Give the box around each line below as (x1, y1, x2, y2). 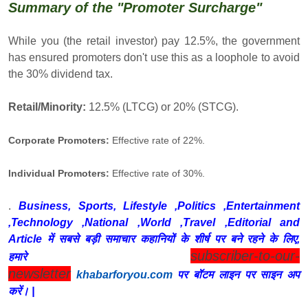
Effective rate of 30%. (112, 167, 205, 179)
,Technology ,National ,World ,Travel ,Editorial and (8, 216, 300, 228)
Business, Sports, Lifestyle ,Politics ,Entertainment (18, 199, 300, 212)
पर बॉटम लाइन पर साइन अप (172, 268, 300, 280)
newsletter (8, 265, 71, 281)
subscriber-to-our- (190, 247, 300, 263)
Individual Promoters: (8, 167, 112, 179)
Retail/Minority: (8, 100, 89, 113)
